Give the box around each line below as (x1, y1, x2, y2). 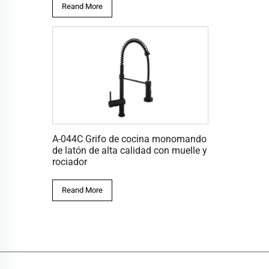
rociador (52, 156, 87, 168)
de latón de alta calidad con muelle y (52, 145, 207, 156)
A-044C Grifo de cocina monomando (52, 133, 207, 145)
